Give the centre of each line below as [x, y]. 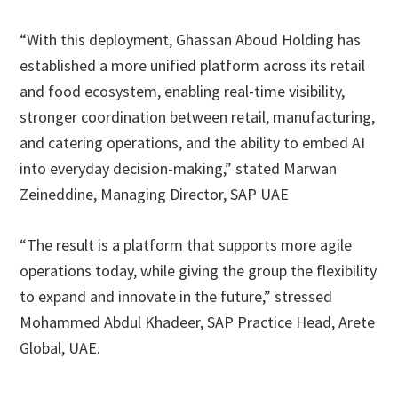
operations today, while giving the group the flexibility [199, 271]
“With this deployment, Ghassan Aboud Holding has [191, 40]
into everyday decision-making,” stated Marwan [179, 168]
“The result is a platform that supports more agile [186, 245]
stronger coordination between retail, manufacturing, [198, 117]
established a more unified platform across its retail [193, 65]
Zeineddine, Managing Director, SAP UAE [155, 194]
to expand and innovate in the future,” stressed [176, 296]
